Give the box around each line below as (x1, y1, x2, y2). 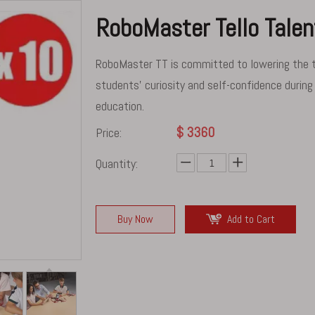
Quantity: (96, 155, 138, 172)
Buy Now (117, 212, 153, 226)
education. (96, 98, 144, 114)
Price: (96, 124, 122, 141)
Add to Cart (227, 212, 275, 226)
